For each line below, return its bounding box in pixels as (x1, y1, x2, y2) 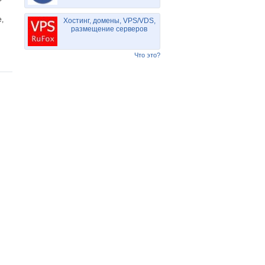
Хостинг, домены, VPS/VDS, (63, 17, 156, 25)
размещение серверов (71, 25, 147, 33)
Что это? (134, 51, 160, 59)
